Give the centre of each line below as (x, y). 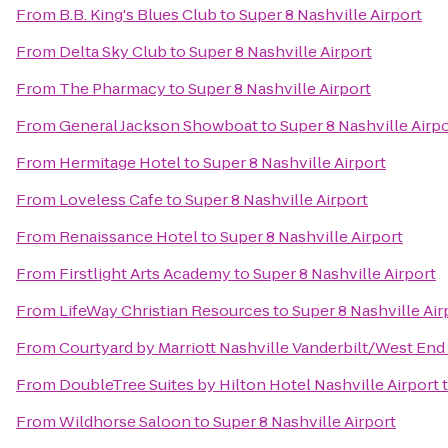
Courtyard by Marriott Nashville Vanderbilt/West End (252, 347)
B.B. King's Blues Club (138, 14)
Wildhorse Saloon (125, 421)
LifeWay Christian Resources (164, 310)
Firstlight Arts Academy (145, 273)
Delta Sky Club (113, 51)
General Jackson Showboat (158, 125)
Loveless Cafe (111, 199)
